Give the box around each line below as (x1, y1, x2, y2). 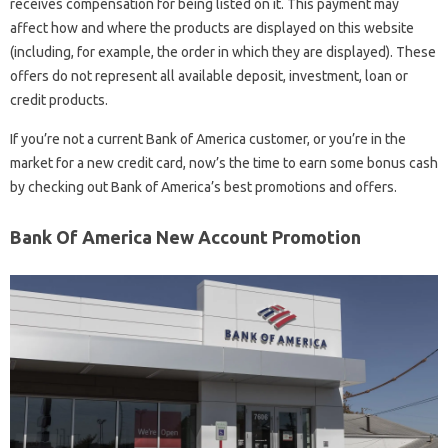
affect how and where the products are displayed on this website (10, 20, 414, 36)
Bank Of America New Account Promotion (10, 227, 361, 247)
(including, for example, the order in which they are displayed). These (10, 44, 436, 60)
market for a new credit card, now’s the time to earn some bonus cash (10, 155, 438, 171)
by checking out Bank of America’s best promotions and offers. (10, 179, 397, 195)
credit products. (10, 92, 108, 108)
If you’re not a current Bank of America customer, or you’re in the (10, 131, 406, 147)
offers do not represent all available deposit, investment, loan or (10, 68, 408, 84)
